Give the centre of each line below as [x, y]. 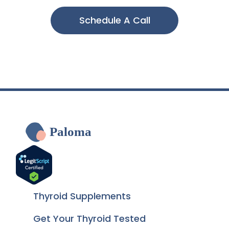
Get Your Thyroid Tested [89, 219]
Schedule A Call [114, 20]
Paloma [71, 132]
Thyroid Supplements [82, 196]
